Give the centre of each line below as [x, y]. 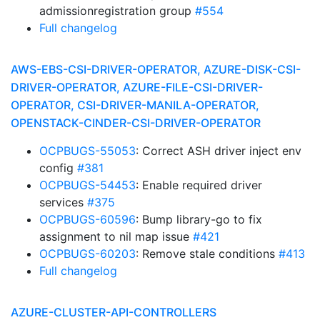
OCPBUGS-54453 [87, 185]
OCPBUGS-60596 [87, 219]
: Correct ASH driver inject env [219, 151]
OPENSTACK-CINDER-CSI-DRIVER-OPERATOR [136, 123]
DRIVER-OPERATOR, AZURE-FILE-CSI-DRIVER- [137, 87]
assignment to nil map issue [116, 236]
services [63, 202]
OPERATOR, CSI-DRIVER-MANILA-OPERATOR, [135, 105]
